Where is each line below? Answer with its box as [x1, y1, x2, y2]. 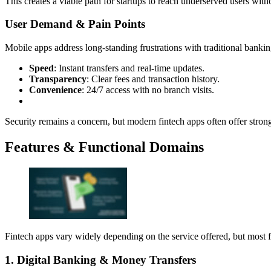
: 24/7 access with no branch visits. [82, 85, 214, 96]
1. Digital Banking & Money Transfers [5, 253, 196, 266]
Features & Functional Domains [5, 139, 204, 155]
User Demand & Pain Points [5, 18, 145, 31]
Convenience [29, 85, 82, 96]
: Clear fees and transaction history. [87, 74, 220, 85]
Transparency [29, 74, 87, 85]
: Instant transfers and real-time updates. [54, 63, 204, 74]
